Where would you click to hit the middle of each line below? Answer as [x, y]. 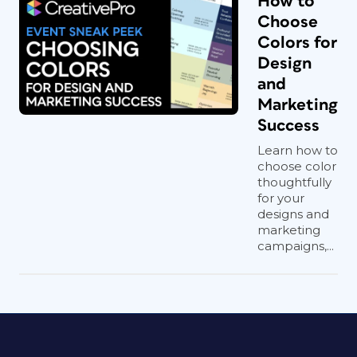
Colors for [297, 43]
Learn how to [298, 150]
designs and [293, 214]
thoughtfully [294, 182]
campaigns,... [296, 246]
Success [288, 126]
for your [281, 198]
